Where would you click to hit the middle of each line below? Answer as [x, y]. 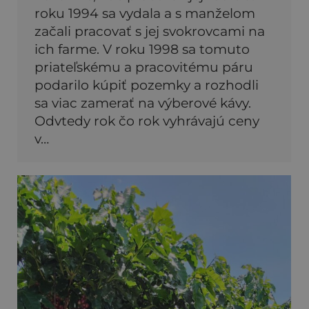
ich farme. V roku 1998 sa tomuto [142, 49]
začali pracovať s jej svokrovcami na [150, 31]
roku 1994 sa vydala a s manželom [145, 13]
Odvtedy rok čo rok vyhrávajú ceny [147, 121]
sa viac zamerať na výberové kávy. [143, 103]
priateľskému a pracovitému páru [144, 67]
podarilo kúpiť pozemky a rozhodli [147, 85]
